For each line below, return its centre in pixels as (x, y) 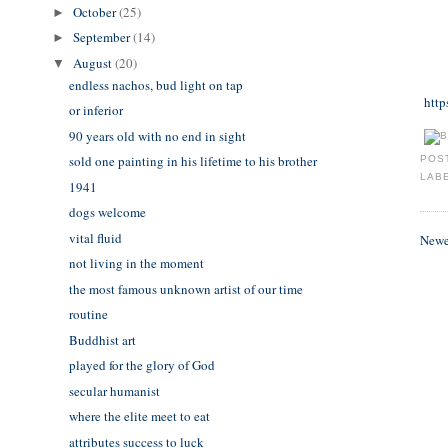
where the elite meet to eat (139, 416)
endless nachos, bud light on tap (155, 84)
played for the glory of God (141, 365)
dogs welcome (107, 212)
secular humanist (114, 390)
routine (88, 314)
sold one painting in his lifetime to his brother (192, 161)
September (103, 37)
